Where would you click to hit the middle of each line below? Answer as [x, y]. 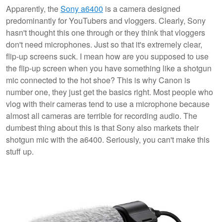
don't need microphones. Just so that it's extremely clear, [104, 44]
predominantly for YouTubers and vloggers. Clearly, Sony [106, 20]
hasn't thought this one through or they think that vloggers [106, 32]
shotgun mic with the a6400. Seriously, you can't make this [108, 139]
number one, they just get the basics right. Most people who [110, 92]
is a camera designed [142, 8]
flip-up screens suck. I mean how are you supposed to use [107, 56]
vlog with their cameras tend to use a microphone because [108, 104]
